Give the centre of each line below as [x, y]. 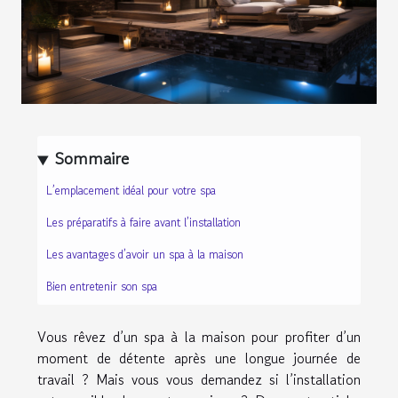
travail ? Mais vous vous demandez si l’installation [199, 380]
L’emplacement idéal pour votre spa [131, 190]
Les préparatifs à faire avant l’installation [143, 222]
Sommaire [92, 159]
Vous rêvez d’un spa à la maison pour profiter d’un [199, 337]
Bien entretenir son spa [103, 286]
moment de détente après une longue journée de [199, 358]
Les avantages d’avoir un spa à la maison [145, 254]
